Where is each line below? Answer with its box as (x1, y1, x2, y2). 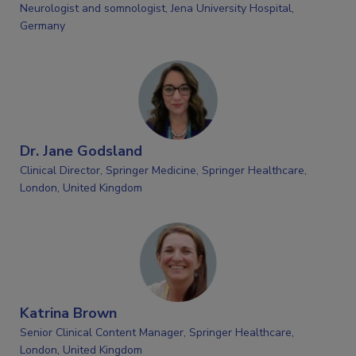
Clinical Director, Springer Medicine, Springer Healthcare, (20, 163, 307, 179)
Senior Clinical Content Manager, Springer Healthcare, (20, 325, 294, 341)
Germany (20, 18, 65, 34)
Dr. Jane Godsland (20, 141, 142, 161)
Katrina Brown (20, 304, 117, 323)
